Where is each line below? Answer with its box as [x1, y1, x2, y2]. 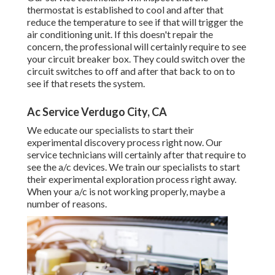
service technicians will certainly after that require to [27, 149, 246, 161]
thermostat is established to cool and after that [27, 4, 223, 16]
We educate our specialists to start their [27, 124, 194, 136]
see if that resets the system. [27, 77, 145, 90]
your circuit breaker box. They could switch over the [27, 53, 245, 65]
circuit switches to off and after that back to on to [27, 65, 235, 77]
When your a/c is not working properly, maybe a [27, 185, 225, 198]
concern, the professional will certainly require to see [27, 41, 246, 53]
